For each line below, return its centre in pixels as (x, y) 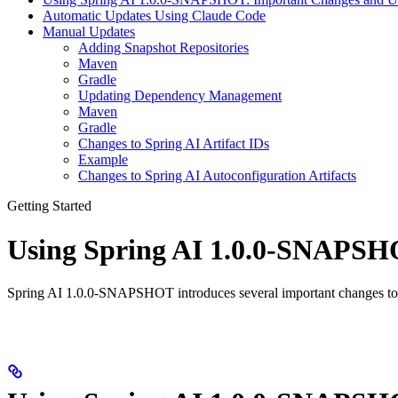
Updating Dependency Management (180, 96)
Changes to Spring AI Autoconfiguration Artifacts (217, 176)
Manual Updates (89, 32)
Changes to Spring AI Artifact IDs (174, 144)
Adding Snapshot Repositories (163, 48)
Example (103, 160)
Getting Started (49, 206)
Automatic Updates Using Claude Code (154, 16)
